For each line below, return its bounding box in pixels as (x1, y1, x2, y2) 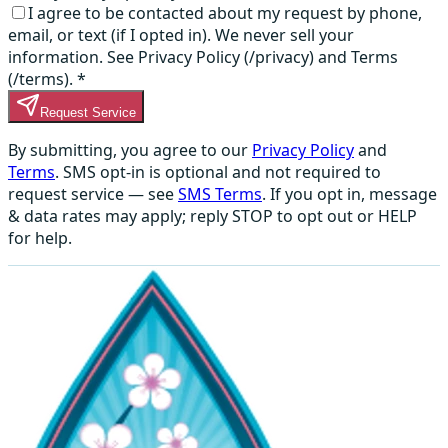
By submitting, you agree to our (8, 139, 248, 162)
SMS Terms (178, 183, 262, 206)
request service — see (8, 183, 174, 206)
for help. (8, 227, 72, 250)
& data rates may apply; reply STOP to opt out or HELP (8, 205, 417, 228)
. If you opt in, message (262, 183, 437, 206)
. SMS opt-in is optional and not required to (55, 161, 381, 184)
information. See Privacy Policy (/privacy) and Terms (8, 46, 398, 69)
